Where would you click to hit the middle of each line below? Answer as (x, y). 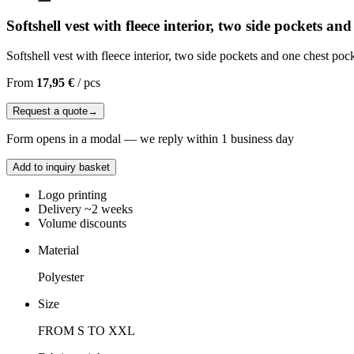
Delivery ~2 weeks (85, 209)
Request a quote (50, 111)
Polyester (61, 277)
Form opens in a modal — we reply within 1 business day (150, 139)
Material (58, 250)
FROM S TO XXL (87, 331)
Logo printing (72, 195)
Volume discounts (82, 224)
